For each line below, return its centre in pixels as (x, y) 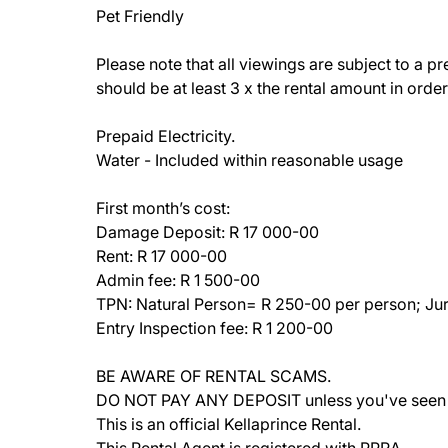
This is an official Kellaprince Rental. (228, 424)
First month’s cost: (163, 208)
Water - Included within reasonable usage (249, 160)
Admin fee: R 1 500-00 (178, 280)
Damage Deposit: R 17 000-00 (207, 232)
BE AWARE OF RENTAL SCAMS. (213, 376)
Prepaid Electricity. (165, 136)
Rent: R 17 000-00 (161, 256)
